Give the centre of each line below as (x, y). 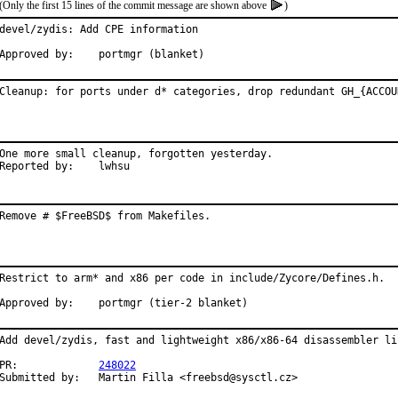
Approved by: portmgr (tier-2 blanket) (173, 303)
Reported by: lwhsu (114, 166)
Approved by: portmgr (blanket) (151, 54)
